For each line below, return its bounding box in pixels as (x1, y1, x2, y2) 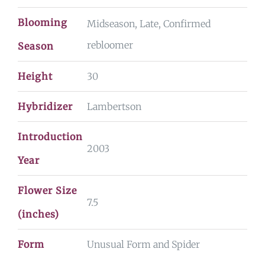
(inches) (18, 208, 59, 220)
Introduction (18, 130, 83, 143)
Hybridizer (18, 100, 73, 112)
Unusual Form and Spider (87, 238, 200, 250)
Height (18, 70, 53, 82)
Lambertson (87, 100, 141, 112)
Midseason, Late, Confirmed (87, 17, 211, 30)
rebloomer (87, 38, 133, 51)
